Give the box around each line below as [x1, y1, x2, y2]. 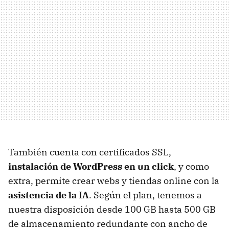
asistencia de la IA [8, 189, 89, 201]
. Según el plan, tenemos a [89, 189, 202, 201]
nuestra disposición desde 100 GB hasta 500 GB [8, 203, 216, 216]
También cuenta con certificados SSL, [8, 146, 171, 158]
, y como [174, 161, 209, 173]
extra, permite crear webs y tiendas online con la [8, 175, 219, 187]
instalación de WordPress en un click [8, 161, 174, 173]
